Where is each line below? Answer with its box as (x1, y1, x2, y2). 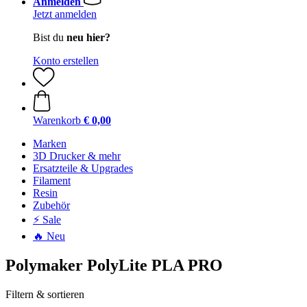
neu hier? (66, 32, 110, 43)
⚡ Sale (33, 214, 61, 225)
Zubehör (33, 199, 70, 211)
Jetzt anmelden (33, 8, 97, 20)
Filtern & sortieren (5, 288, 84, 300)
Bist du (33, 32, 66, 43)
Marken (33, 138, 66, 149)
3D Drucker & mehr (33, 150, 121, 162)
